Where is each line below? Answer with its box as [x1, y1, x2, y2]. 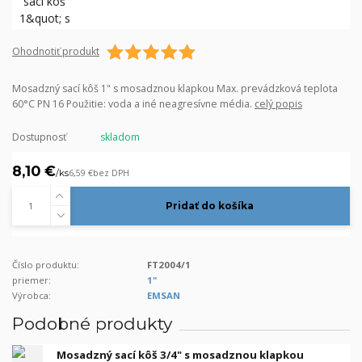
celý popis [255, 97, 302, 111]
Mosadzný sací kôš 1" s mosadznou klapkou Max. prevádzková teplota [12, 82, 338, 95]
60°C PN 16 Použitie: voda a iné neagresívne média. [12, 97, 255, 111]
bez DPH [93, 167, 129, 179]
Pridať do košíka [166, 200, 255, 212]
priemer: [12, 273, 51, 286]
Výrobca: [12, 288, 51, 301]
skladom [99, 129, 140, 144]
